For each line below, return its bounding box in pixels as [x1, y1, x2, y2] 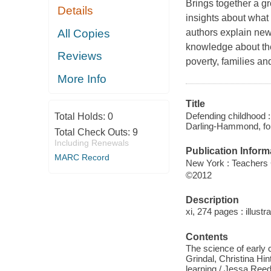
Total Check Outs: [54, 127, 132, 138]
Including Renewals [54, 138, 129, 148]
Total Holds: [54, 111, 108, 122]
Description [185, 194, 239, 205]
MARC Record [54, 152, 109, 163]
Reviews [57, 50, 103, 63]
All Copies [57, 27, 111, 40]
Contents [185, 231, 228, 242]
